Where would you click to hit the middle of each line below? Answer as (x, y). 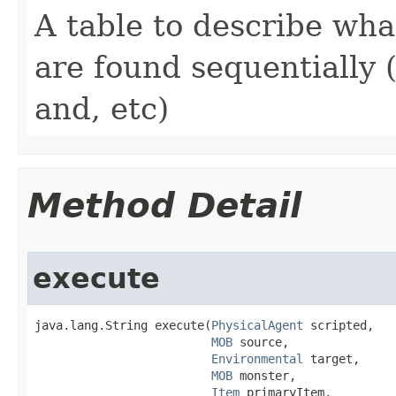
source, (261, 342)
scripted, (339, 325)
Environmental (257, 359)
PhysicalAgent (257, 325)
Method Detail (164, 206)
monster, (264, 376)
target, (331, 359)
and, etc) (102, 109)
